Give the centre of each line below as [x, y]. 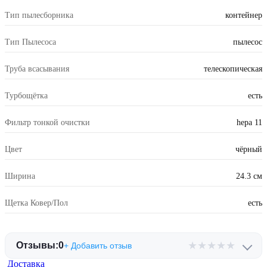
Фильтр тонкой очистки [47, 123]
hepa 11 [249, 123]
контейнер [244, 15]
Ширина [20, 176]
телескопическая [233, 69]
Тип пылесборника [39, 15]
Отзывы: [37, 246]
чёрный [249, 150]
